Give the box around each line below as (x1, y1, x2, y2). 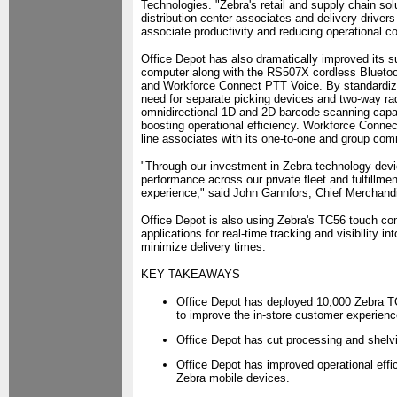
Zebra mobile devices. (176, 371, 290, 385)
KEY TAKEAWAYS (141, 268, 240, 281)
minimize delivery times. (141, 240, 266, 253)
